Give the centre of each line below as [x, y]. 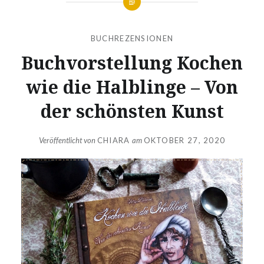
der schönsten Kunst [132, 111]
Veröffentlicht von [68, 141]
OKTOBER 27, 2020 [184, 141]
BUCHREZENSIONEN [132, 38]
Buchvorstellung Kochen [132, 62]
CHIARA [113, 141]
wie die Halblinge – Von [132, 87]
